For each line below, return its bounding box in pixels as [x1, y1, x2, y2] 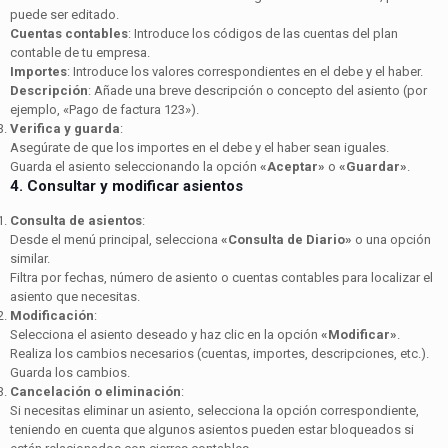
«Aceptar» [260, 158, 325, 174]
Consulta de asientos [10, 212, 142, 228]
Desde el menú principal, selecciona [10, 231, 221, 247]
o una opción [352, 231, 431, 247]
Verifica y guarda [10, 120, 120, 136]
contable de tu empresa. [10, 44, 150, 60]
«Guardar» [339, 158, 407, 174]
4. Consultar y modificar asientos [10, 176, 243, 195]
